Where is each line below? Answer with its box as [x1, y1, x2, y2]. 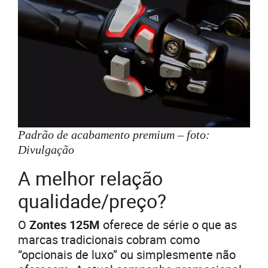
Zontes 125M [29, 216, 100, 233]
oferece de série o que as [100, 216, 237, 233]
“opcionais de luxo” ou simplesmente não [18, 246, 236, 263]
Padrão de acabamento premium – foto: [18, 127, 210, 141]
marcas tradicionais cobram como [18, 231, 200, 248]
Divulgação [18, 142, 74, 156]
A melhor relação [18, 165, 163, 191]
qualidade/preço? [18, 187, 166, 214]
